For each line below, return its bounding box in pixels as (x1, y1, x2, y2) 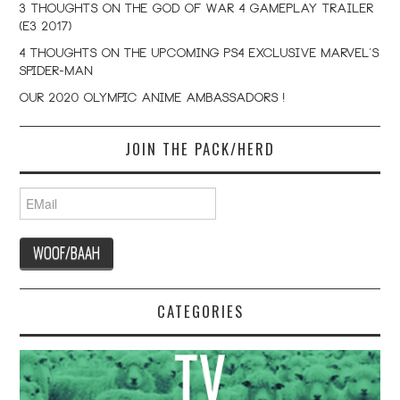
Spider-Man (20, 66, 94, 79)
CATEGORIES (156, 300, 244, 323)
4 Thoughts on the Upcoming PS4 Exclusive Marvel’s (20, 48, 380, 62)
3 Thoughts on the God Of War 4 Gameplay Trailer (20, 4, 375, 17)
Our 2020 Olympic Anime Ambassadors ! (20, 93, 287, 106)
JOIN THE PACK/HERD (125, 137, 275, 161)
